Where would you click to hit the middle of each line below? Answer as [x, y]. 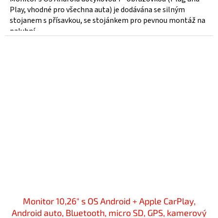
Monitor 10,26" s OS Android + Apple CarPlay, [109, 201]
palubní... [25, 31]
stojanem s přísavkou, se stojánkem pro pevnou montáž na [108, 21]
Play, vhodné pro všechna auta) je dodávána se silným [97, 10]
